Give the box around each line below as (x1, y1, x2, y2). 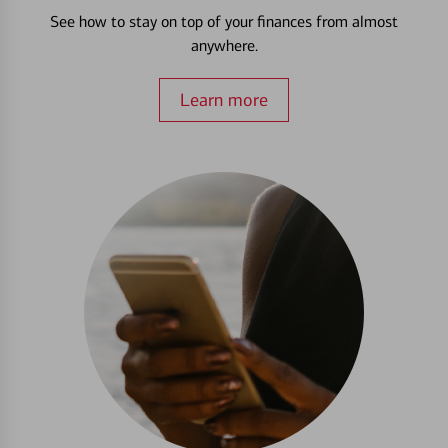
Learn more (180, 89, 268, 112)
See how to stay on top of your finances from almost (50, 12, 398, 32)
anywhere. (190, 36, 258, 56)
